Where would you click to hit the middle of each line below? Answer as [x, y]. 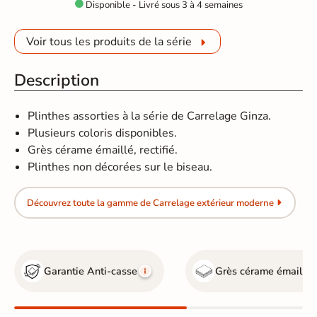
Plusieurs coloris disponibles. [103, 133]
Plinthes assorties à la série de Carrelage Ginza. [150, 116]
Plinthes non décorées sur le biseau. [120, 167]
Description [57, 81]
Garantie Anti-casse [91, 271]
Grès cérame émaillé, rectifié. [103, 150]
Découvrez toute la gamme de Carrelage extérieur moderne [150, 203]
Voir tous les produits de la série [109, 41]
